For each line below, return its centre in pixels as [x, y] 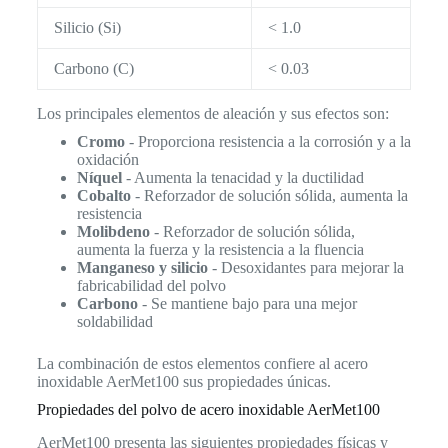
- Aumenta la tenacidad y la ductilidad [242, 178]
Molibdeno [113, 232]
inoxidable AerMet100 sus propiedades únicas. [183, 382]
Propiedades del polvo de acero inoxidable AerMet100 [208, 410]
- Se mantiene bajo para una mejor [247, 304]
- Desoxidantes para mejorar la [305, 268]
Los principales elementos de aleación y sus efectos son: [212, 114]
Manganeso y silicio [142, 268]
